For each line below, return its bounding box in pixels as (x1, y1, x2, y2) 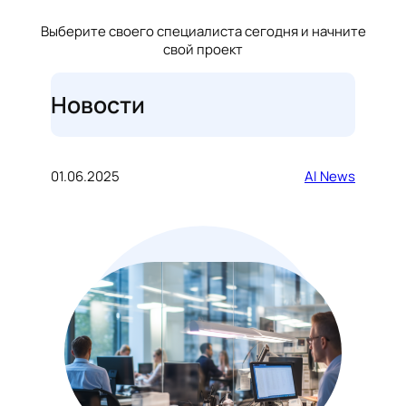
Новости (51, 89, 145, 120)
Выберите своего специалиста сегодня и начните (40, 22, 366, 42)
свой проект (163, 40, 243, 60)
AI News (304, 166, 355, 186)
